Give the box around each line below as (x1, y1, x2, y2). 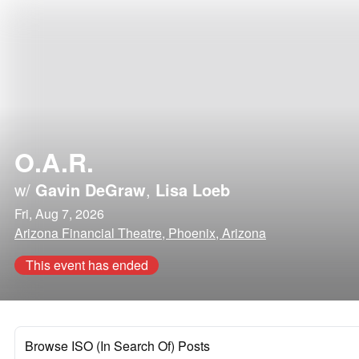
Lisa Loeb (155, 178, 230, 201)
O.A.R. (14, 143, 94, 180)
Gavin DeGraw (35, 178, 146, 201)
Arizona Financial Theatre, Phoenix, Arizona (14, 224, 266, 242)
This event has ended (25, 256, 148, 274)
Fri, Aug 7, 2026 (14, 204, 104, 223)
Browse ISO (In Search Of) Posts (25, 337, 210, 355)
